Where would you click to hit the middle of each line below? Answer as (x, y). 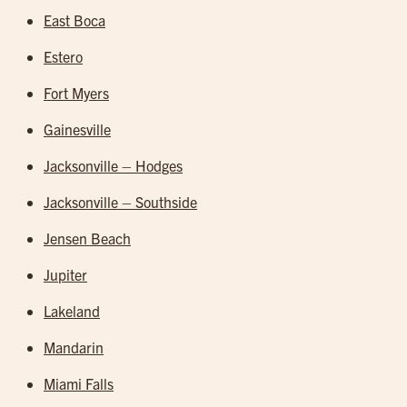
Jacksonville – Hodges (113, 165)
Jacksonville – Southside (120, 202)
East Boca (74, 20)
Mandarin (74, 347)
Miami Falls (79, 383)
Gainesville (77, 129)
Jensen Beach (87, 238)
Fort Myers (76, 93)
